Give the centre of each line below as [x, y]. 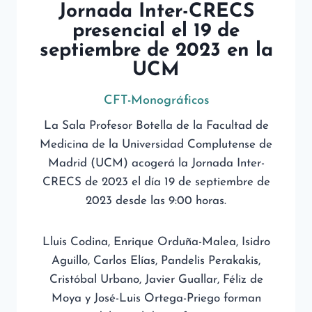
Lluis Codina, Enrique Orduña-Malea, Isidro [156, 242]
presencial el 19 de [156, 31]
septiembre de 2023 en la [156, 51]
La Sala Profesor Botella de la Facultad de [156, 126]
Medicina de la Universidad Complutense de [156, 145]
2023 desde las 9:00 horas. [156, 201]
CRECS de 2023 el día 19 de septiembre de [156, 182]
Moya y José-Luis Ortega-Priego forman [156, 298]
